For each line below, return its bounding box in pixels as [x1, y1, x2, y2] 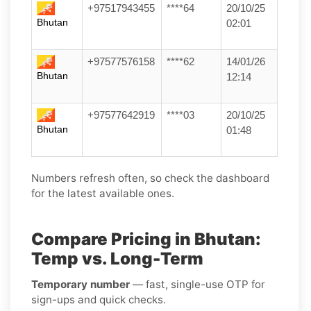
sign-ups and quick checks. [31, 292, 166, 306]
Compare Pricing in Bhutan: [31, 228, 261, 249]
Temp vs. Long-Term [31, 248, 203, 269]
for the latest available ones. [31, 186, 174, 200]
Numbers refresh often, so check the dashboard [31, 171, 269, 185]
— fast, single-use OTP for [130, 277, 265, 291]
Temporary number [31, 277, 130, 291]
